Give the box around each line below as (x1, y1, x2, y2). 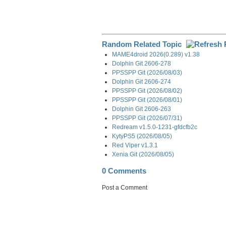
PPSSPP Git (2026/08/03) (112, 69, 182, 76)
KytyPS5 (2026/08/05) (112, 133, 172, 139)
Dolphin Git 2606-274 (112, 78, 171, 85)
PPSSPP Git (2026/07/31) (112, 115, 182, 121)
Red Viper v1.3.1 (112, 142, 158, 148)
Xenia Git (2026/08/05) (112, 151, 174, 157)
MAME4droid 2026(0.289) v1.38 (112, 51, 200, 58)
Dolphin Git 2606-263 (112, 105, 171, 112)
